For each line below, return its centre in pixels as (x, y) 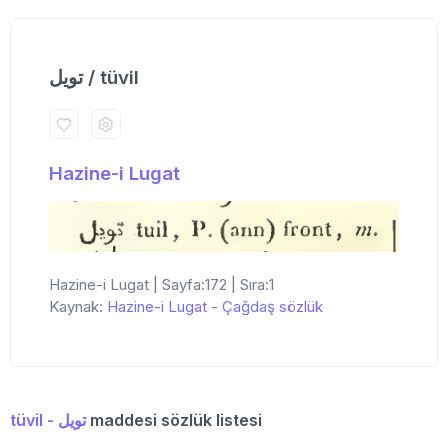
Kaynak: (78, 306)
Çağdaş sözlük (272, 306)
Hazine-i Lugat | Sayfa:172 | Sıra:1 (161, 284)
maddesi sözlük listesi (174, 419)
